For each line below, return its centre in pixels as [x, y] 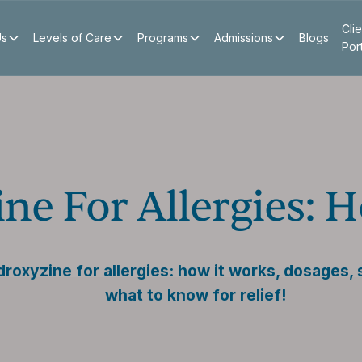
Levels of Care [72, 38]
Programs [162, 38]
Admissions [243, 38]
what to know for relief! [196, 295]
